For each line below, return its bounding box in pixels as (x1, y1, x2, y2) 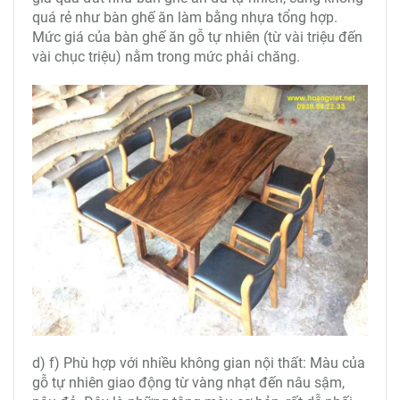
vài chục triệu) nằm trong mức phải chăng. (32, 47, 304, 65)
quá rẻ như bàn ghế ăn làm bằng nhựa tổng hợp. (32, 8, 337, 26)
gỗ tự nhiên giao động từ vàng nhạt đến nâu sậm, (32, 373, 345, 391)
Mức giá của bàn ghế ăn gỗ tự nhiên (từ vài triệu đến (32, 28, 362, 46)
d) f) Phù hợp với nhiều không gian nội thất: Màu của (32, 354, 365, 371)
